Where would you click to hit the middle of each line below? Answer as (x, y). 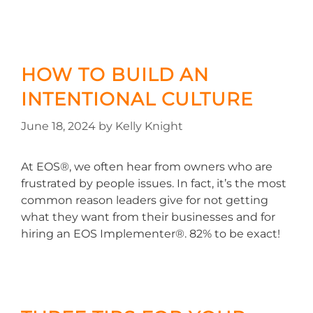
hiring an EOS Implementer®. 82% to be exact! (151, 234)
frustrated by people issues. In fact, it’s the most (154, 183)
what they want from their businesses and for (148, 217)
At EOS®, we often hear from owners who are (147, 167)
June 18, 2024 (58, 126)
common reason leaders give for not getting (145, 200)
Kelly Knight (149, 126)
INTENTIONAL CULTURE (137, 99)
